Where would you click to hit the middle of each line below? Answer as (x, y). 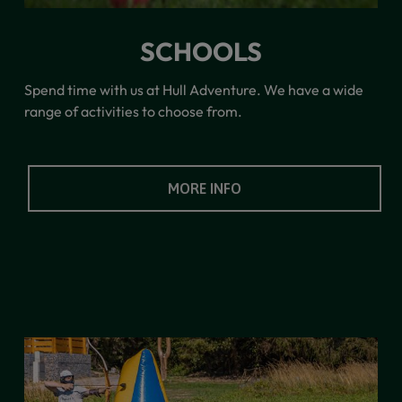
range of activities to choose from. (133, 111)
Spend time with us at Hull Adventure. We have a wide (193, 89)
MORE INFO (204, 188)
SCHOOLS (201, 51)
